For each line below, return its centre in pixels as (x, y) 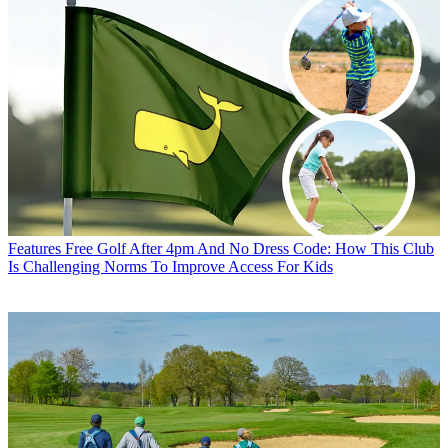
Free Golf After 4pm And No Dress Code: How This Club (249, 248)
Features (34, 248)
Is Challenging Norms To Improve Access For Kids (170, 266)
